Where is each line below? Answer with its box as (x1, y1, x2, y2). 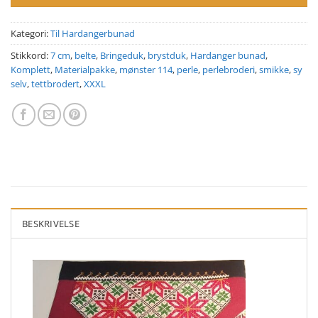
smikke (259, 62, 289, 76)
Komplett (11, 62, 50, 76)
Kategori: (11, 26, 50, 40)
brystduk (148, 48, 186, 62)
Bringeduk (100, 48, 143, 62)
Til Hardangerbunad (50, 26, 135, 40)
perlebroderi (202, 62, 255, 76)
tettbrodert (31, 77, 79, 90)
